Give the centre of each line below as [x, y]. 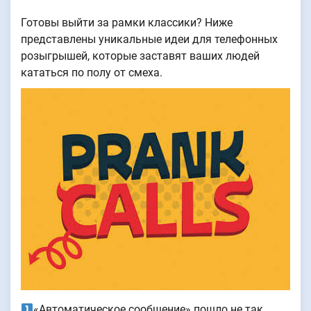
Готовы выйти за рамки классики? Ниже [127, 23]
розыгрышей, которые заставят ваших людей [140, 56]
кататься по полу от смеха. [92, 73]
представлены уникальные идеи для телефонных [149, 40]
